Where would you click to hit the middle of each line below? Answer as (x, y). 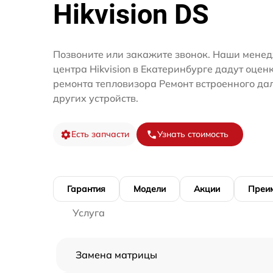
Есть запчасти (100, 134)
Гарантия (86, 189)
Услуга (89, 213)
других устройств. (96, 98)
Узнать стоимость (193, 134)
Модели (150, 189)
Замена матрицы (116, 255)
